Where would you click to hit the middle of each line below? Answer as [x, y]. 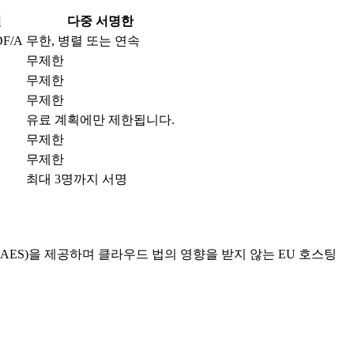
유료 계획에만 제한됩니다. [100, 119]
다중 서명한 [100, 21]
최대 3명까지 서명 [77, 179]
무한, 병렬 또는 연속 [83, 40]
